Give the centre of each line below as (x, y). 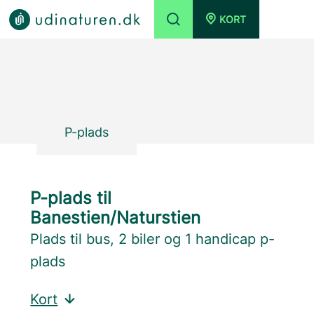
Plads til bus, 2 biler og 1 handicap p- (153, 239)
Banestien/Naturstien (116, 218)
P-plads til (71, 198)
